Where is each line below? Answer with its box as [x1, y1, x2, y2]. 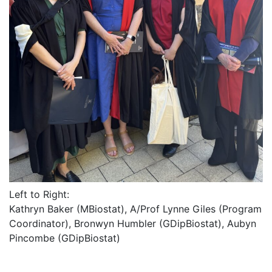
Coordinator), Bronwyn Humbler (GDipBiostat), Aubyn [9, 217, 256, 230]
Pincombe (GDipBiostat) [9, 232, 120, 245]
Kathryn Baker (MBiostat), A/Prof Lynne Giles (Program [9, 203, 262, 216]
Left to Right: [9, 188, 69, 201]
